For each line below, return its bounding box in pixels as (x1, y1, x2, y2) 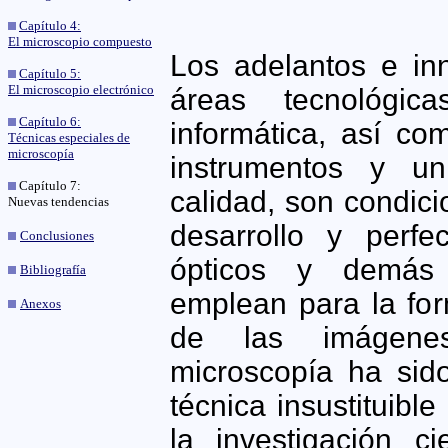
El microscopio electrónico (8, 82, 154, 97)
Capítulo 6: (19, 114, 81, 129)
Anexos (20, 296, 61, 311)
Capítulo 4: (19, 18, 81, 33)
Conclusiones (20, 228, 94, 243)
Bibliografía (20, 262, 86, 277)
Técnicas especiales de (8, 130, 130, 145)
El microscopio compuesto (8, 34, 152, 49)
